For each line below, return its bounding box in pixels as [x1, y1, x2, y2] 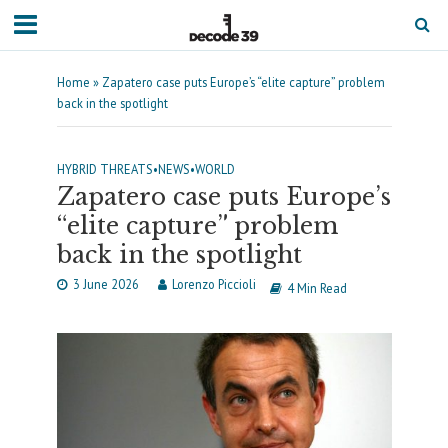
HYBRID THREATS [56, 161, 153, 177]
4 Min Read [286, 280, 347, 296]
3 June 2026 [72, 276, 139, 292]
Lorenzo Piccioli [171, 276, 256, 292]
